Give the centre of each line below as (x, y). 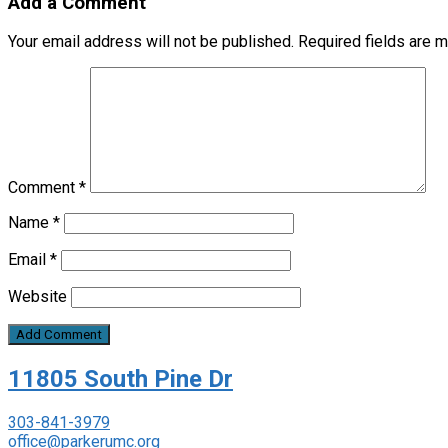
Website (37, 297)
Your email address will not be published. (151, 42)
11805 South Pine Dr (120, 379)
